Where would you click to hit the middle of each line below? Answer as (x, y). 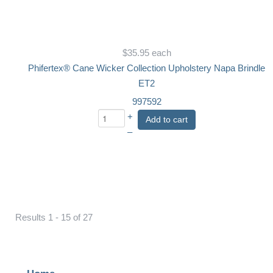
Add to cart (166, 119)
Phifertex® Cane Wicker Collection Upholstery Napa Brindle (147, 68)
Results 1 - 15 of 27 (54, 217)
